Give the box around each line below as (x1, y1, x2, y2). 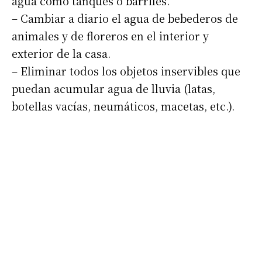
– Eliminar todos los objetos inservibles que (12, 63, 240, 79)
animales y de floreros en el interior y (12, 28, 209, 44)
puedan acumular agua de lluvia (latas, (12, 81, 215, 96)
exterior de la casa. (12, 46, 111, 61)
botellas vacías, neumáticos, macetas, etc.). (12, 98, 235, 114)
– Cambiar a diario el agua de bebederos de (12, 11, 238, 26)
